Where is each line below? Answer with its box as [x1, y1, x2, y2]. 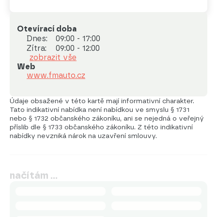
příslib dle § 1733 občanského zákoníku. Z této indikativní [10, 123, 193, 131]
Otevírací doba [17, 24, 77, 33]
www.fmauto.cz [27, 70, 85, 80]
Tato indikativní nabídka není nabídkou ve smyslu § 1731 [10, 105, 189, 113]
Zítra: [27, 43, 46, 53]
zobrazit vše [30, 52, 77, 62]
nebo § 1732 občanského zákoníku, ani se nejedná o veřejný [10, 114, 204, 122]
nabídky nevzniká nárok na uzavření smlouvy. [10, 131, 157, 139]
